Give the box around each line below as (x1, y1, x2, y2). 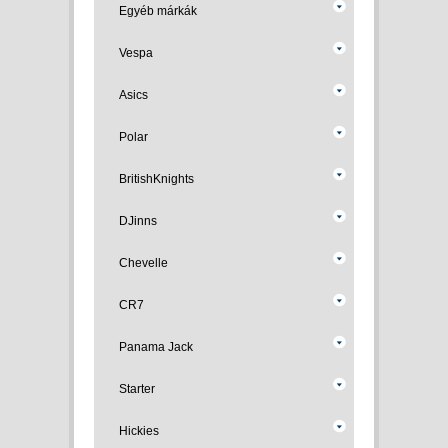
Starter (119, 382, 155, 396)
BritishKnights (119, 172, 194, 186)
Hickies (119, 424, 159, 438)
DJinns (119, 214, 157, 228)
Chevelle (119, 256, 168, 270)
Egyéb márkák (119, 4, 197, 18)
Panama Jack (119, 340, 193, 354)
